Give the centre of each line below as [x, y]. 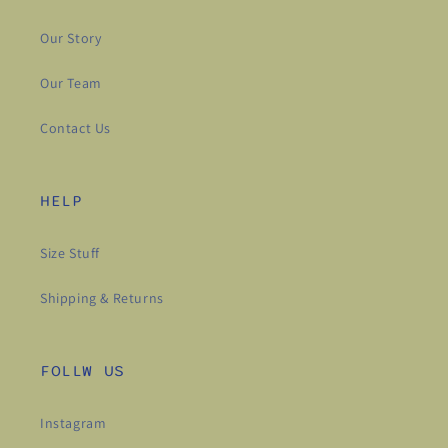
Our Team [71, 83]
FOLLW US [82, 371]
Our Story [71, 38]
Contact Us [75, 128]
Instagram [73, 423]
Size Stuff [70, 253]
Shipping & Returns [102, 298]
